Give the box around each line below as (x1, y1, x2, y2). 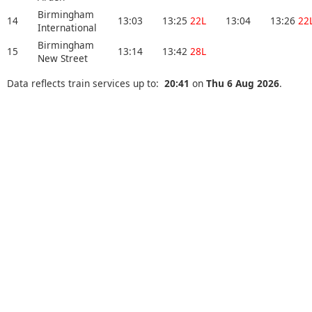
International (38, 21, 97, 35)
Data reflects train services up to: (7, 76, 164, 90)
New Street (38, 52, 88, 65)
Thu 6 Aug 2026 (206, 76, 279, 90)
